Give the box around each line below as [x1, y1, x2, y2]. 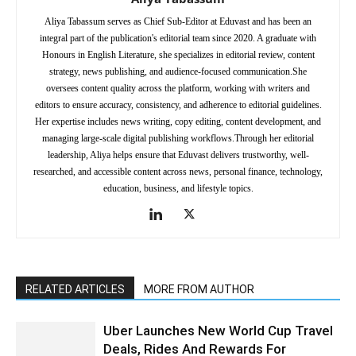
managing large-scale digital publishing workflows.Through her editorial [42, 133, 314, 145]
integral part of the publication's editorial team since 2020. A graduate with [40, 33, 316, 44]
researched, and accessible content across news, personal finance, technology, [33, 166, 323, 178]
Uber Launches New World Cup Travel [103, 323, 333, 339]
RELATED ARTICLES [25, 283, 125, 296]
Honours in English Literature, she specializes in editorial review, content [41, 49, 315, 61]
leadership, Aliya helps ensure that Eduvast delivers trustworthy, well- [47, 149, 309, 161]
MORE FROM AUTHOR [144, 283, 254, 296]
